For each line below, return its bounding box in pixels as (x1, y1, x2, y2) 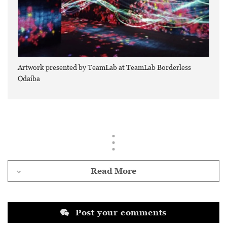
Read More (91, 166, 136, 175)
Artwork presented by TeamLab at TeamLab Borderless (18, 63, 191, 71)
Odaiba (18, 74, 40, 83)
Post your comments (75, 208, 167, 217)
